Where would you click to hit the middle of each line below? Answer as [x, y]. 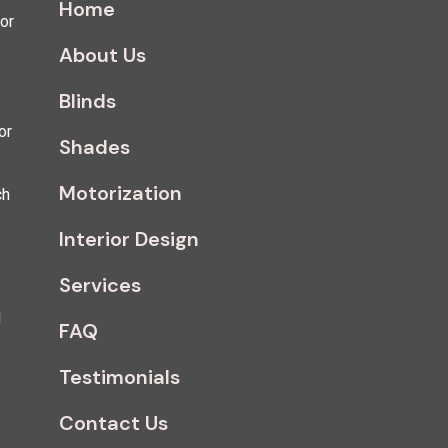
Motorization [120, 192]
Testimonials [119, 376]
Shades [94, 146]
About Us [102, 54]
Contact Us [113, 422]
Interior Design [129, 238]
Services [100, 284]
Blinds [87, 100]
